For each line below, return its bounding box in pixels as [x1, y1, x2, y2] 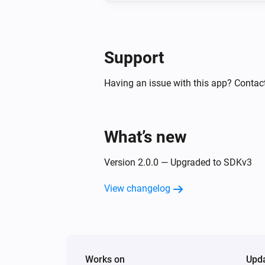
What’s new [104, 127, 187, 147]
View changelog [104, 182, 170, 194]
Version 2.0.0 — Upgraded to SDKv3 [104, 156, 252, 168]
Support [104, 47, 164, 67]
